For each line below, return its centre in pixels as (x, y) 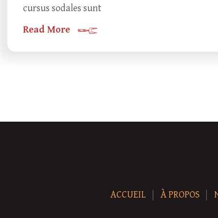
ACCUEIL (128, 195)
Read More (46, 30)
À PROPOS (180, 195)
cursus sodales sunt (62, 9)
